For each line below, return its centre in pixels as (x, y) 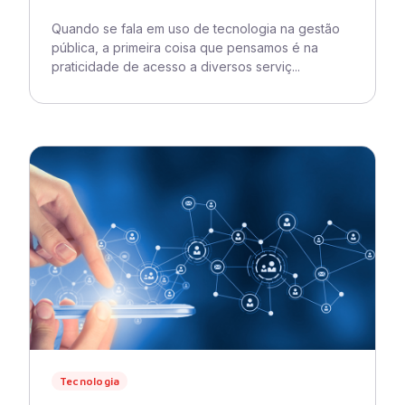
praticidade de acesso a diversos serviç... (176, 66)
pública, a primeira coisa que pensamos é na (185, 47)
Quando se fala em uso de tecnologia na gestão (196, 28)
